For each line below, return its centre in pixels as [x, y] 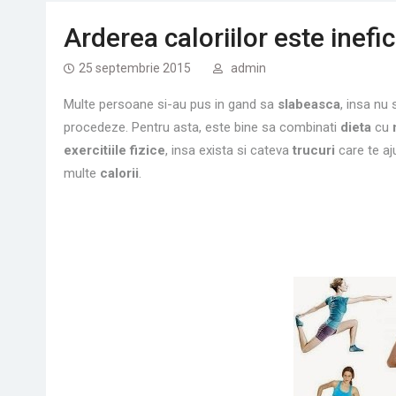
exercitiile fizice [114, 150]
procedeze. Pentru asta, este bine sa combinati [202, 127]
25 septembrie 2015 [135, 68]
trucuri [314, 150]
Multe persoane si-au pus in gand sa [171, 104]
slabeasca [309, 104]
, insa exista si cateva [229, 150]
